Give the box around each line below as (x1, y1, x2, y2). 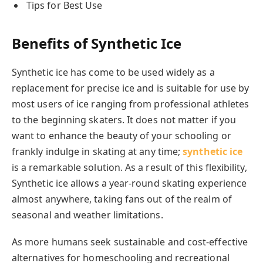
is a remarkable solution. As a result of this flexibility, (12, 160, 247, 174)
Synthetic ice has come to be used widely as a (12, 65, 215, 79)
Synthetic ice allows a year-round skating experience (12, 176, 247, 190)
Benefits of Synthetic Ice (12, 33, 181, 53)
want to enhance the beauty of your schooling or (12, 129, 231, 142)
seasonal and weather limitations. (12, 208, 163, 221)
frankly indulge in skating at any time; (12, 144, 183, 158)
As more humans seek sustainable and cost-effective (12, 235, 248, 248)
